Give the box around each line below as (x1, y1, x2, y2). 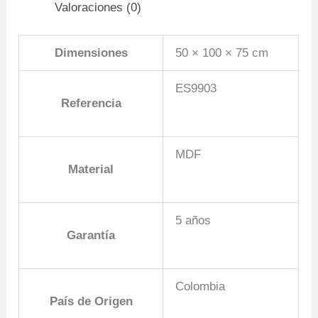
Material (68, 163, 114, 177)
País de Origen (49, 295, 133, 309)
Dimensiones (54, 46, 128, 60)
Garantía (67, 229, 116, 243)
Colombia (175, 280, 226, 294)
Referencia (60, 97, 121, 111)
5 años (175, 214, 212, 228)
